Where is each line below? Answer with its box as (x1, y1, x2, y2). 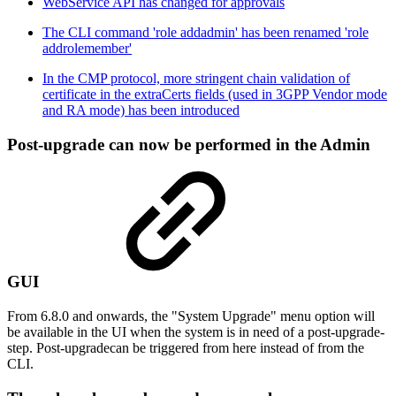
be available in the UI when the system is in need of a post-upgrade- (7, 324, 385, 339)
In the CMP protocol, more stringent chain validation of (42, 71, 350, 87)
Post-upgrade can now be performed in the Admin (7, 135, 370, 155)
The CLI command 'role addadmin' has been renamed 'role (42, 25, 369, 41)
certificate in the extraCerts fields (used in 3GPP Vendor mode (42, 87, 387, 103)
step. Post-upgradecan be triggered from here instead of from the (7, 339, 364, 355)
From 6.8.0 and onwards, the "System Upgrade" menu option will (7, 308, 375, 324)
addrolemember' (42, 41, 132, 57)
